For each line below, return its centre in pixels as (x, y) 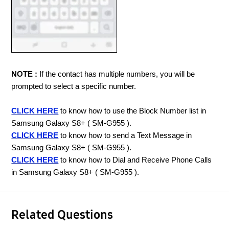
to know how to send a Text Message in (125, 136)
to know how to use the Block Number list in (132, 111)
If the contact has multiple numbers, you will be (116, 74)
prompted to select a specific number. (74, 87)
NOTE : (25, 74)
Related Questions (62, 215)
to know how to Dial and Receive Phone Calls (135, 160)
